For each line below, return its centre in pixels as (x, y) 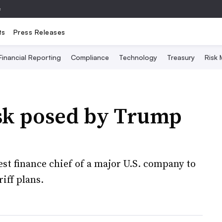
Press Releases (39, 32)
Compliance (90, 57)
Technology (138, 57)
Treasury (181, 57)
